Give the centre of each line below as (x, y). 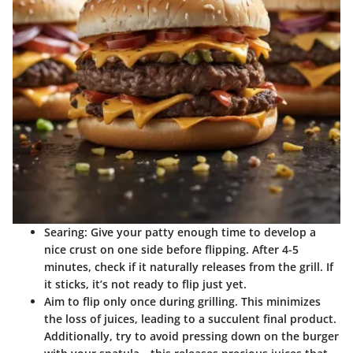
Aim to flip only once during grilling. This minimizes (182, 301)
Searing (64, 232)
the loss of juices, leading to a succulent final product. (190, 318)
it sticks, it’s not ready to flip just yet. (145, 284)
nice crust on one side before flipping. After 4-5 (171, 249)
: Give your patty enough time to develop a (200, 232)
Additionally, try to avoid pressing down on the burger (191, 336)
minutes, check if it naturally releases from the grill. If (189, 266)
